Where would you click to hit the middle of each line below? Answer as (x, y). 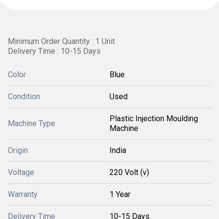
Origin (18, 150)
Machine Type (32, 123)
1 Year (120, 194)
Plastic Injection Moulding (154, 119)
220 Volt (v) (129, 172)
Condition (24, 97)
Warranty (23, 194)
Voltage (21, 172)
